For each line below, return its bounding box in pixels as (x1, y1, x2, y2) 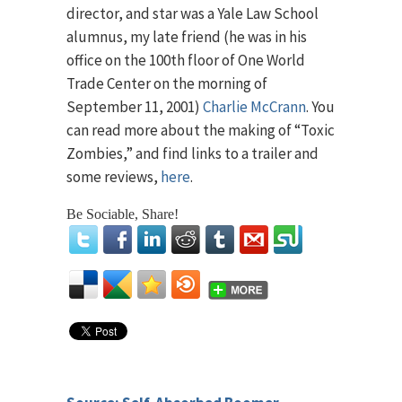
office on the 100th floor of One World (66, 50, 305, 70)
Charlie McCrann (203, 97, 306, 117)
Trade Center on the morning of (66, 74, 267, 93)
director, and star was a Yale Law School (66, 4, 319, 23)
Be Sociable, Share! (66, 206, 179, 222)
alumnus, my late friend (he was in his (66, 27, 307, 47)
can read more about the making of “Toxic (66, 120, 335, 140)
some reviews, (66, 167, 161, 187)
